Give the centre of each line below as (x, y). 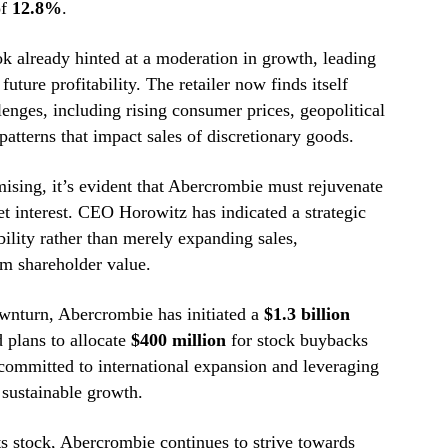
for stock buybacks (296, 340)
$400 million (178, 340)
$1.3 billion (306, 314)
